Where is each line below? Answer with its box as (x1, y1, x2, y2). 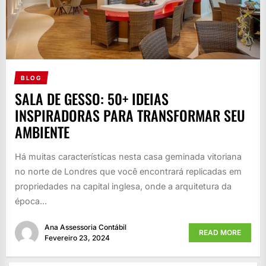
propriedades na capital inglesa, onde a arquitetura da (15, 180, 232, 191)
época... (15, 195, 47, 206)
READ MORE (199, 228, 241, 237)
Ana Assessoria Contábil (45, 223, 126, 232)
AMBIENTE (15, 121, 69, 142)
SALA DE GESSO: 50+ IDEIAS (15, 87, 169, 109)
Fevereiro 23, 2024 (45, 233, 110, 243)
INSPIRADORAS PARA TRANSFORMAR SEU (15, 104, 245, 126)
